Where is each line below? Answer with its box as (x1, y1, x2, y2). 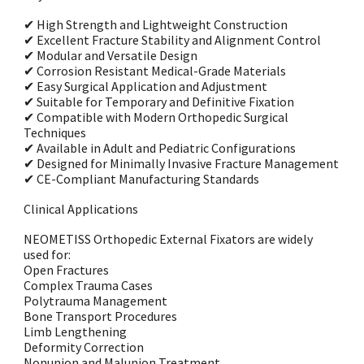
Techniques (24, 124, 87, 141)
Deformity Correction (24, 339, 145, 355)
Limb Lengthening (24, 323, 128, 340)
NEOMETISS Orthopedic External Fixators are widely (24, 231, 314, 247)
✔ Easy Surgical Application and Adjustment (24, 78, 268, 94)
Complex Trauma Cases (24, 277, 154, 293)
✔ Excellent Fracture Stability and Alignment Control (24, 32, 322, 48)
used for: (24, 246, 71, 262)
